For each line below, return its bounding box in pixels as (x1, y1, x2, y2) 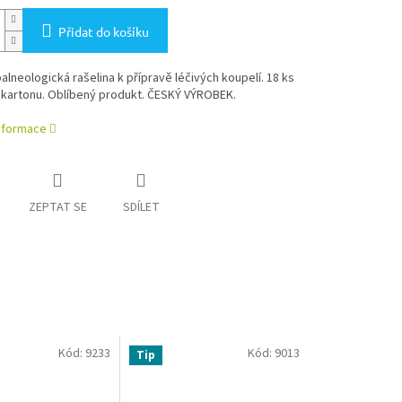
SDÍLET (122, 198, 160, 217)
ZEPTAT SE (28, 198, 87, 217)
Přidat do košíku (57, 23, 149, 40)
